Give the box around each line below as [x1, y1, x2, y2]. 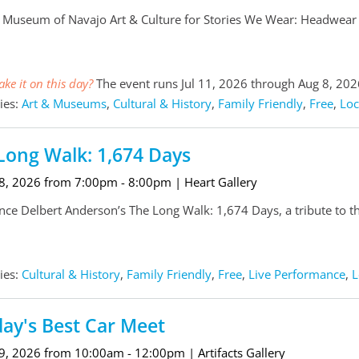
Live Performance [248, 266, 345, 283]
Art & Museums [21, 95, 107, 112]
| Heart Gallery [174, 174, 257, 191]
